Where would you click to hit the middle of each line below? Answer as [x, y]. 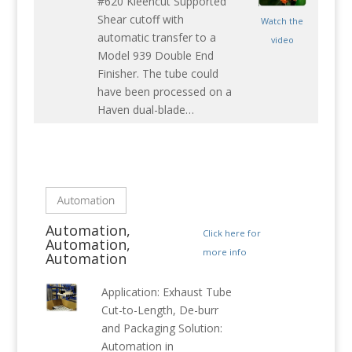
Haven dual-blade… [145, 110]
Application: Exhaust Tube [166, 292]
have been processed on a [164, 92]
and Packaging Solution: [161, 328]
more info [224, 252]
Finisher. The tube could [158, 74]
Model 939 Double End [155, 56]
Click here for [231, 233]
